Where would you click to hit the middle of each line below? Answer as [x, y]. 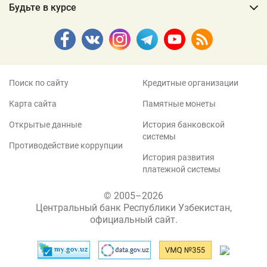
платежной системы [181, 170]
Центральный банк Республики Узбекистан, [133, 208]
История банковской [184, 125]
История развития [178, 158]
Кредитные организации [190, 83]
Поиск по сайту [39, 83]
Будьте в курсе [43, 8]
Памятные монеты [179, 104]
